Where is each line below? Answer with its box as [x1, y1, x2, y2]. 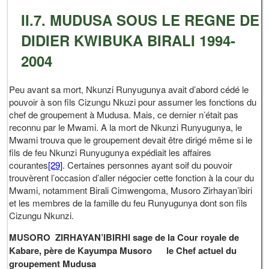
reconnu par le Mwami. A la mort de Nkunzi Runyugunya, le [9, 121, 243, 134]
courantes [9, 159, 49, 172]
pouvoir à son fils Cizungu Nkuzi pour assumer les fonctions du [9, 95, 257, 109]
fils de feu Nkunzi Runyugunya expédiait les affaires [9, 146, 212, 159]
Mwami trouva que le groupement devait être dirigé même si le [9, 133, 253, 147]
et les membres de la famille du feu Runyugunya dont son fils [9, 196, 248, 210]
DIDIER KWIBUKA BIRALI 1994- [21, 30, 236, 51]
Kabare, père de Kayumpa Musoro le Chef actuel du [9, 244, 237, 258]
